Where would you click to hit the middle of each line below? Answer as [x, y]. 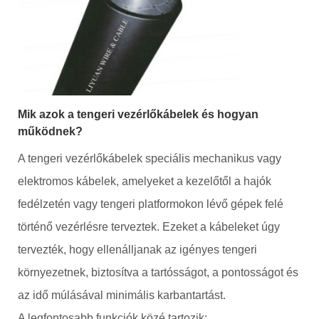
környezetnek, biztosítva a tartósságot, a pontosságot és [158, 272]
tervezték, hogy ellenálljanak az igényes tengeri [137, 249]
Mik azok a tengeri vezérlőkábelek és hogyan [138, 114]
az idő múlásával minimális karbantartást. [122, 295]
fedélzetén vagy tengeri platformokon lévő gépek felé [151, 204]
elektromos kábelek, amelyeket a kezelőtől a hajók [145, 181]
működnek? [50, 131]
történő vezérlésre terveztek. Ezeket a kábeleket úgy [149, 226]
